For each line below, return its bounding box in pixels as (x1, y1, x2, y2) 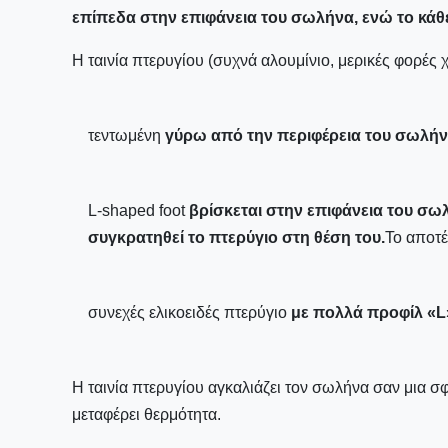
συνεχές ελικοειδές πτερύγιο (88, 304, 287, 321)
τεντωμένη (88, 127, 161, 144)
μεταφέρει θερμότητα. (72, 406, 221, 423)
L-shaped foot (88, 202, 185, 219)
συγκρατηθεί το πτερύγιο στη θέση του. (88, 229, 385, 246)
